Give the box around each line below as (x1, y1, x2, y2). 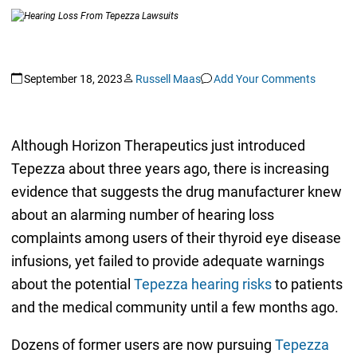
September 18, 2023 (23, 72, 123, 85)
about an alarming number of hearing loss (10, 206, 274, 224)
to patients (271, 276, 343, 293)
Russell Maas (135, 72, 201, 85)
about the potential (10, 276, 134, 293)
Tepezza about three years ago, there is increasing (10, 160, 329, 178)
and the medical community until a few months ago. (10, 299, 339, 316)
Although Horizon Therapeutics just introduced (10, 137, 305, 155)
